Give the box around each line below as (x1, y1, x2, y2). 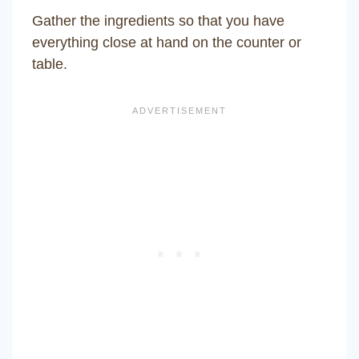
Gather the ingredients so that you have (32, 13, 284, 29)
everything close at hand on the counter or (32, 34, 301, 50)
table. (32, 56, 67, 72)
